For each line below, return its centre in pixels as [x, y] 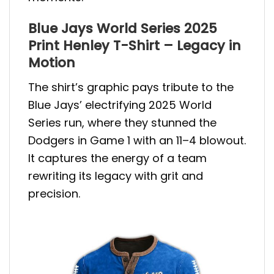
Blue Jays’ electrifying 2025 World [120, 105]
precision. [54, 194]
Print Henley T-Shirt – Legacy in [135, 46]
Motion [52, 63]
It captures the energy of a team [117, 158]
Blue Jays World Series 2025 [123, 29]
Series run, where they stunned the [122, 123]
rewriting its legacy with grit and [116, 176]
